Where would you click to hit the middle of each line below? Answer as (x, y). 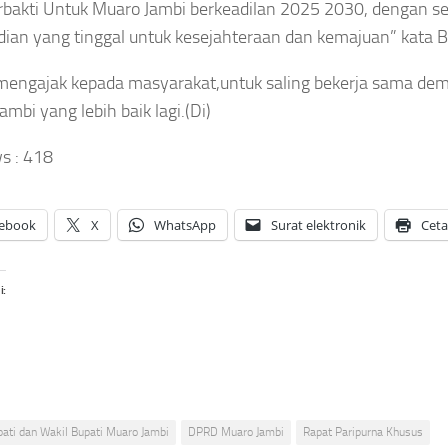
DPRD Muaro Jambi (236, 431)
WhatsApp (185, 224)
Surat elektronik (318, 224)
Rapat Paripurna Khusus (363, 431)
